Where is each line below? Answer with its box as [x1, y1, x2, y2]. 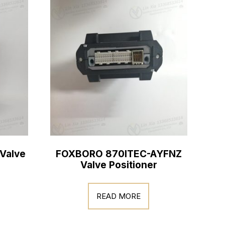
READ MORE [96, 191, 141, 201]
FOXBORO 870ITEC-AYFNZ [55, 148, 182, 160]
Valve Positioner [80, 159, 157, 171]
